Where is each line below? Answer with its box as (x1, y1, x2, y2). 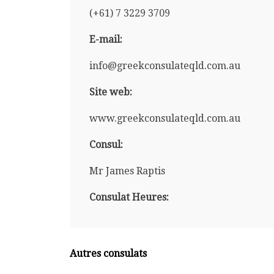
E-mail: (89, 33, 122, 45)
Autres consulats (70, 247, 147, 259)
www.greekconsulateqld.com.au (89, 112, 240, 124)
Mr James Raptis (89, 165, 165, 177)
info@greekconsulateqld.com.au (89, 59, 240, 72)
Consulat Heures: (89, 191, 169, 203)
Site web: (89, 86, 132, 98)
